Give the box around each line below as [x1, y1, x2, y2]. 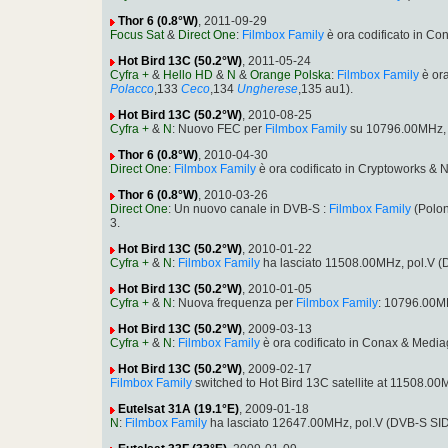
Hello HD [163, 68, 213, 83]
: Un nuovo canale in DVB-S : [168, 202, 329, 217]
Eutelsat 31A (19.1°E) [118, 402, 239, 417]
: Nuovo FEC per [172, 122, 265, 137]
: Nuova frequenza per [172, 296, 296, 311]
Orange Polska [250, 68, 331, 83]
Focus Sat [110, 28, 164, 43]
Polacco [110, 82, 154, 97]
